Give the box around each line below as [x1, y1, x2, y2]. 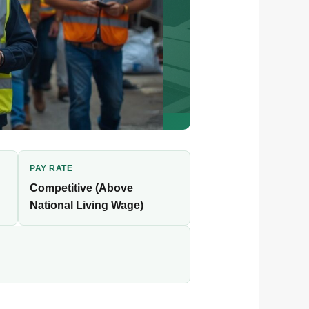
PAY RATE [30, 163, 72, 174]
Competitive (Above [30, 182, 133, 195]
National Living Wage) [30, 199, 143, 212]
